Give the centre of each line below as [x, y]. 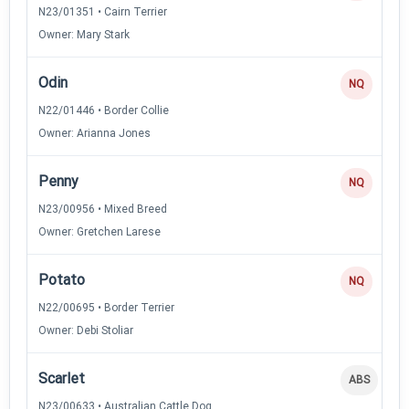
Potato [62, 279]
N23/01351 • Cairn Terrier [103, 11]
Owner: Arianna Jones [94, 133]
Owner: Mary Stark [84, 34]
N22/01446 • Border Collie [104, 110]
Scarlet [62, 378]
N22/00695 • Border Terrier [106, 307]
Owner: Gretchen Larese [100, 231]
